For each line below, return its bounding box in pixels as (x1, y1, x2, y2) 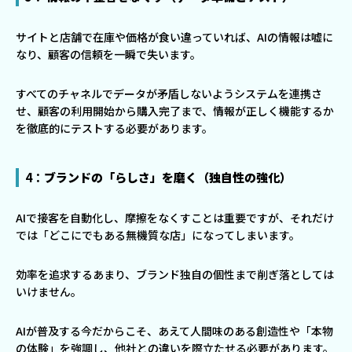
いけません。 (16, 284, 82, 300)
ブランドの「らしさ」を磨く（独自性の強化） (44, 169, 291, 186)
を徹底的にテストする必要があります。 (16, 120, 213, 137)
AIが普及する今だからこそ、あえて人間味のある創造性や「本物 (16, 323, 333, 339)
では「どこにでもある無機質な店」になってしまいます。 (16, 227, 300, 244)
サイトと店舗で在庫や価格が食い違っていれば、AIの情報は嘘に (16, 29, 333, 46)
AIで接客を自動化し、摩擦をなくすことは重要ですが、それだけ (16, 210, 334, 226)
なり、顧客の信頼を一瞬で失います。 (16, 46, 201, 63)
